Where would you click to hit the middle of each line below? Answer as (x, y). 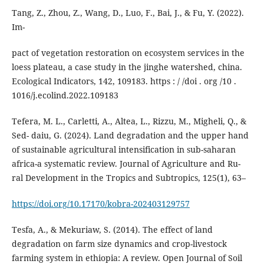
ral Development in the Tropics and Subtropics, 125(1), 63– (128, 178)
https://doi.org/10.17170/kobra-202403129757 (100, 204)
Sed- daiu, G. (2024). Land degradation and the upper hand (130, 136)
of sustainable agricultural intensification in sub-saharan (123, 150)
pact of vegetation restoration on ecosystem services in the (128, 53)
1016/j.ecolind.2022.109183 (65, 95)
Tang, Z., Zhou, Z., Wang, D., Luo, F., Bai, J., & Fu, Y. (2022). (128, 13)
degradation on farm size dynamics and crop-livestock (119, 244)
